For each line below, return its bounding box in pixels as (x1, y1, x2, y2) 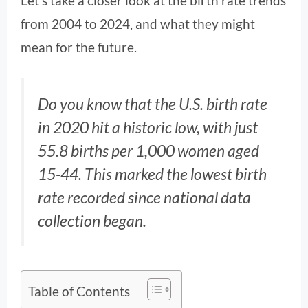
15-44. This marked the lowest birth (38, 164, 267, 184)
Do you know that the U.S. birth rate (38, 94, 267, 114)
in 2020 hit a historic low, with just (38, 118, 258, 137)
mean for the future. (21, 38, 137, 55)
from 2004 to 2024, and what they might (21, 15, 255, 32)
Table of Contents (28, 283, 130, 299)
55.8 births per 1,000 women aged (38, 141, 259, 161)
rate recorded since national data (38, 188, 251, 208)
